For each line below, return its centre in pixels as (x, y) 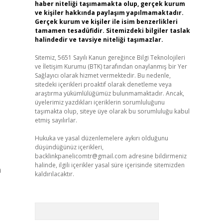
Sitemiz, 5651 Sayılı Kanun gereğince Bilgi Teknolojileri (110, 57)
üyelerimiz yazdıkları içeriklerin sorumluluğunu (100, 102)
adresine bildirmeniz (157, 156)
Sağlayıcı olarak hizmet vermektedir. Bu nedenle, (103, 75)
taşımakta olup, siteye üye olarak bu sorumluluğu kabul (112, 111)
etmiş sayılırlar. (56, 120)
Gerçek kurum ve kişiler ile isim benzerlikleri (106, 22)
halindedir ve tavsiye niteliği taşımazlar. (99, 40)
